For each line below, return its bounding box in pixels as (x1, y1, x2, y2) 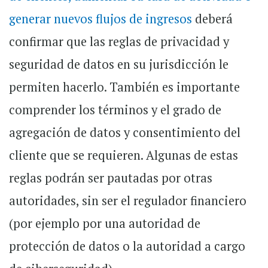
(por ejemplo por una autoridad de (9, 215, 200, 232)
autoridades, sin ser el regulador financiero (9, 193, 246, 209)
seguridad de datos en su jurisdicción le (9, 56, 229, 73)
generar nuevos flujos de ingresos (9, 11, 192, 28)
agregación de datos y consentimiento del (9, 124, 240, 141)
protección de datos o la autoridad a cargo (9, 238, 245, 255)
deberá (192, 11, 233, 28)
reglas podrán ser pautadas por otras (9, 170, 212, 187)
